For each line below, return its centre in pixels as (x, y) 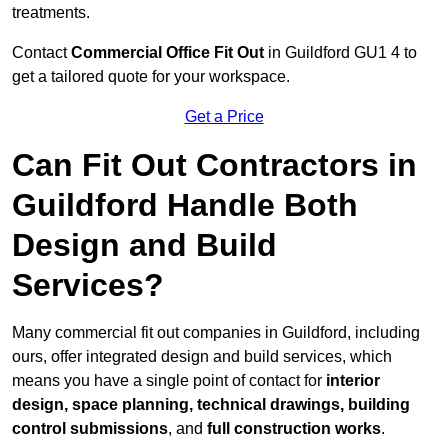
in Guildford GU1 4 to (340, 53)
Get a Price (224, 117)
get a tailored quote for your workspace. (151, 77)
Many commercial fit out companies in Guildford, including (216, 333)
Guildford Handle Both (185, 205)
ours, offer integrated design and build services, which (202, 357)
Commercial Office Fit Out (167, 53)
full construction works (294, 429)
